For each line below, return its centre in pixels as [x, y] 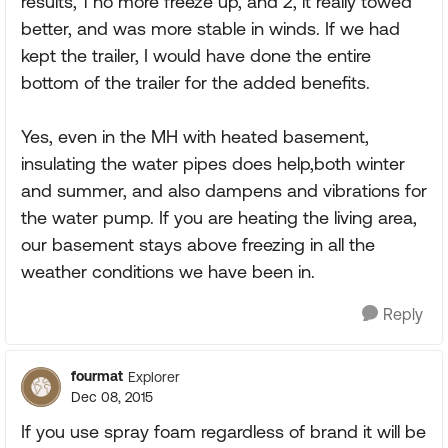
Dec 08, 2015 [112, 397]
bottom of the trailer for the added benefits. [195, 82]
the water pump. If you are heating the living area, [219, 217]
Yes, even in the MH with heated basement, [195, 136]
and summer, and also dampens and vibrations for [224, 190]
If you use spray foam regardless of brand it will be [223, 431]
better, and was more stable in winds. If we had [210, 28]
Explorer [154, 376]
